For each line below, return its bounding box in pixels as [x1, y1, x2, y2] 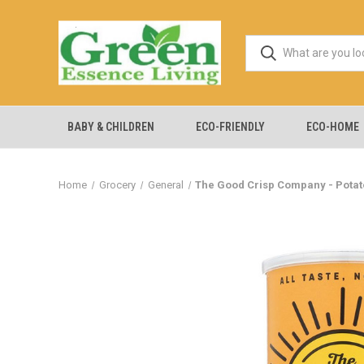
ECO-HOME [306, 120, 360, 133]
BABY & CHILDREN [67, 120, 154, 133]
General [147, 179, 184, 191]
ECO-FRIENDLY [196, 120, 266, 133]
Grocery [98, 179, 136, 191]
